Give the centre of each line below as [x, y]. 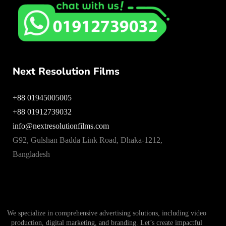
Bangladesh [31, 154]
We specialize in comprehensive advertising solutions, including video [107, 213]
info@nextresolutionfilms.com [61, 126]
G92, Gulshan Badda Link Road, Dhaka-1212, [88, 140]
